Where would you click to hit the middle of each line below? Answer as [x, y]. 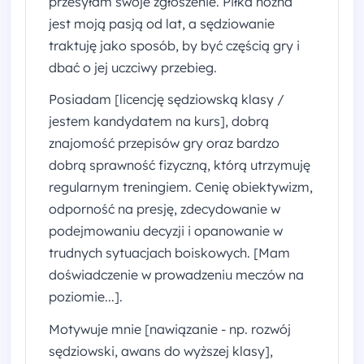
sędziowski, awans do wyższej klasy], [161, 351]
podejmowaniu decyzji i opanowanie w [166, 231]
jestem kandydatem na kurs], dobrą [159, 121]
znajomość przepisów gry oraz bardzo [164, 143]
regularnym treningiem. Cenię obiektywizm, [181, 187]
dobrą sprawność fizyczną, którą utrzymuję [180, 165]
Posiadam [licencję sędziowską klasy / [167, 100]
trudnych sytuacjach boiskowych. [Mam [169, 253]
